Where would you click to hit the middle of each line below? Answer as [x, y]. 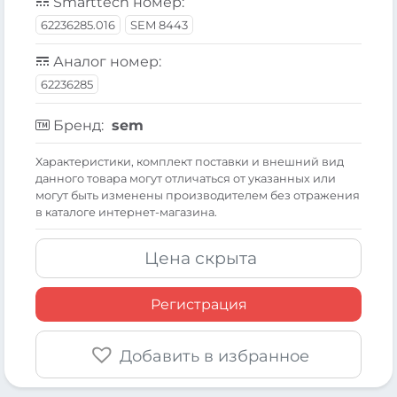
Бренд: [78, 125]
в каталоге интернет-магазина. [126, 212]
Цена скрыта [201, 258]
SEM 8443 [159, 24]
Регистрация [198, 304]
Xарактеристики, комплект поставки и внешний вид [190, 161]
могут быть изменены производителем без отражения [198, 195]
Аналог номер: [105, 61]
